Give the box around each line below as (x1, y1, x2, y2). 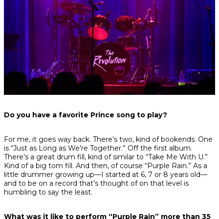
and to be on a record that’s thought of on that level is (4, 179, 189, 188)
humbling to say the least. (4, 188, 92, 197)
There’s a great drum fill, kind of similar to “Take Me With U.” (4, 153, 208, 162)
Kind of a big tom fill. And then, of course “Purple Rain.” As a (4, 161, 207, 171)
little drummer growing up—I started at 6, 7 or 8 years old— (4, 170, 207, 179)
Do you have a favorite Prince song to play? (4, 110, 167, 120)
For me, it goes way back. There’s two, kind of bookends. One (4, 135, 213, 144)
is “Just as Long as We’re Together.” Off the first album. (4, 144, 192, 153)
